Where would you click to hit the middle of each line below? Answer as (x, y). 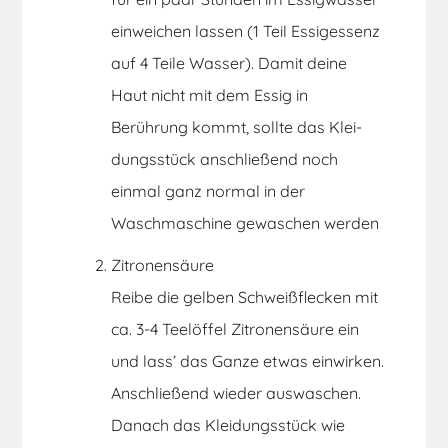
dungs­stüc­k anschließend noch (225, 159)
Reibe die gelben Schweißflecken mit (245, 297)
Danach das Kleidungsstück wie (228, 425)
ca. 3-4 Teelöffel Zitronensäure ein (235, 329)
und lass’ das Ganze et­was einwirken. (248, 361)
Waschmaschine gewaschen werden (245, 223)
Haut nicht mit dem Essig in (210, 95)
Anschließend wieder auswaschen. (236, 393)
